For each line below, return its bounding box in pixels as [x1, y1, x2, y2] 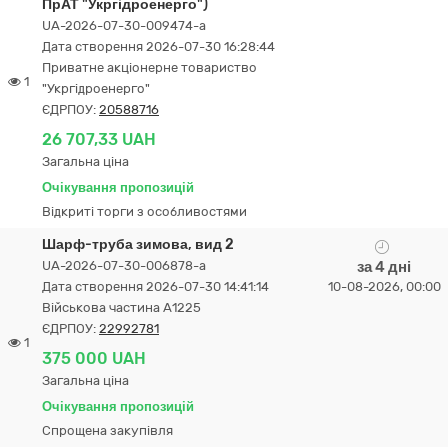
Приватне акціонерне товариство [42, 60, 257, 75]
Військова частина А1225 [42, 300, 201, 315]
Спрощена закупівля [42, 423, 173, 438]
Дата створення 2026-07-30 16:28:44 [42, 39, 275, 54]
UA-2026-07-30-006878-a [42, 258, 206, 273]
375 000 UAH [42, 349, 146, 368]
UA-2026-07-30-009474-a [42, 18, 206, 33]
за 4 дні [357, 258, 411, 276]
